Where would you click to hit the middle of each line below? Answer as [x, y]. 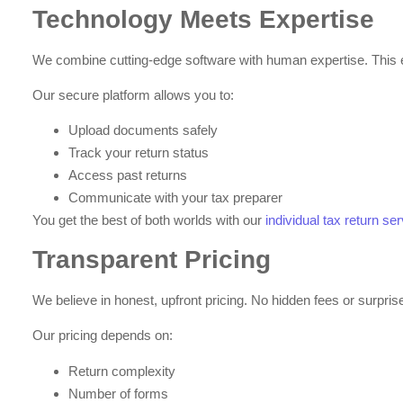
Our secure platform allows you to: [134, 94]
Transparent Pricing [152, 259]
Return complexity [122, 371]
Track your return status [139, 153]
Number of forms [119, 393]
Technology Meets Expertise [204, 19]
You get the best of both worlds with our [149, 220]
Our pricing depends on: [103, 336]
